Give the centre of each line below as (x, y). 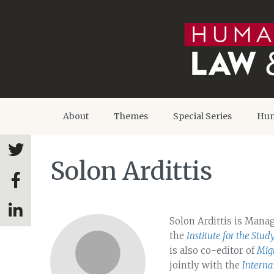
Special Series (202, 116)
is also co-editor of (213, 250)
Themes (131, 116)
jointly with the (206, 265)
